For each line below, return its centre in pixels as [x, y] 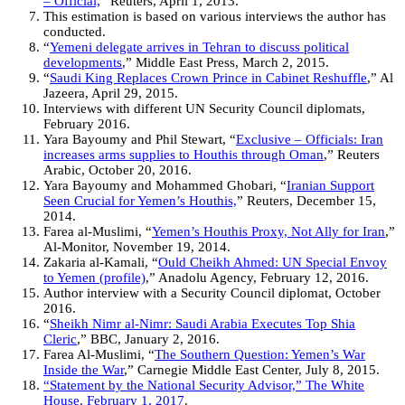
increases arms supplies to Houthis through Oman [184, 155]
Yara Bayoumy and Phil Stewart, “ [140, 140]
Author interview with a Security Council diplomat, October [212, 293]
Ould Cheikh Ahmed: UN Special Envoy [273, 263]
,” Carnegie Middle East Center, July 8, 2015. [252, 370]
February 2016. [87, 124]
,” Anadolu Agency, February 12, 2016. [257, 278]
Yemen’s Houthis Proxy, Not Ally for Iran [268, 232]
